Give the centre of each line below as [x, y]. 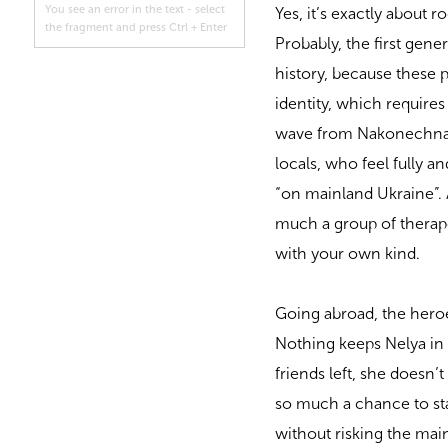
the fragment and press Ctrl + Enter [135, 27]
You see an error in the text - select [134, 9]
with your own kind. [348, 253]
